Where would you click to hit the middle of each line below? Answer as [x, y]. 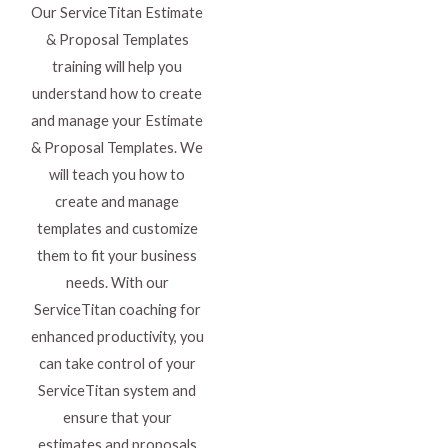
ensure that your [117, 418]
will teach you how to [117, 175]
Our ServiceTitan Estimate [117, 13]
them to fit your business [117, 256]
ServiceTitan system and [117, 391]
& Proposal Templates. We [117, 148]
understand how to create [117, 94]
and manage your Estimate [117, 121]
